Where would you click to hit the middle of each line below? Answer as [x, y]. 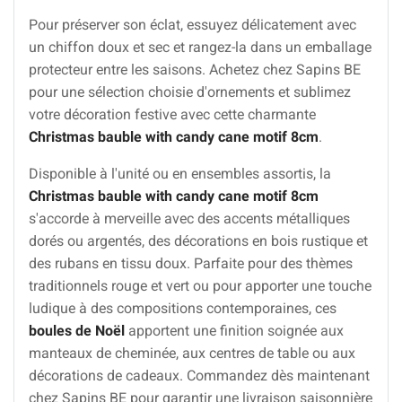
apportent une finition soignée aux [234, 330]
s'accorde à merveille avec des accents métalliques [189, 218]
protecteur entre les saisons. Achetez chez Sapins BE [195, 69]
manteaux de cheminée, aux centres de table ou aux [192, 353]
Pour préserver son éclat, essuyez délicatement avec [192, 24]
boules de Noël [77, 330]
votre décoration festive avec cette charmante [172, 114]
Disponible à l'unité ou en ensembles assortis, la [180, 173]
